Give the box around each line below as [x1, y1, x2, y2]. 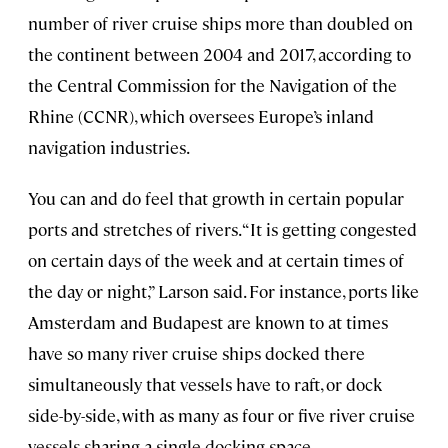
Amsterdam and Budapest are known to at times [28, 311, 388, 334]
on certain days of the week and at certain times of [28, 249, 404, 272]
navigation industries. [28, 136, 190, 159]
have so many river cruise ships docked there [28, 342, 365, 365]
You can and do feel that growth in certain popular [28, 187, 404, 210]
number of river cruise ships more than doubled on [28, 12, 413, 35]
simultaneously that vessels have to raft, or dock [28, 373, 382, 396]
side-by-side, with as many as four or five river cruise [28, 404, 415, 427]
